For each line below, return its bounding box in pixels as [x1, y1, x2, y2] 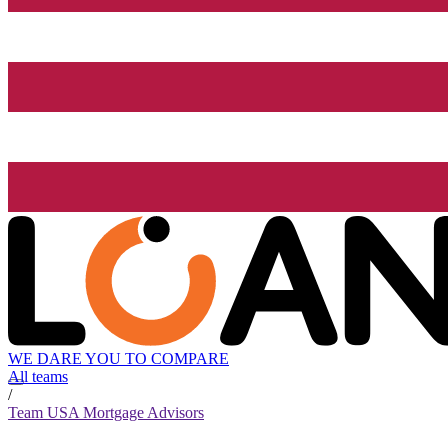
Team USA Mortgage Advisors [8, 404, 204, 422]
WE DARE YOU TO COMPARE [8, 350, 229, 368]
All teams [8, 368, 68, 386]
